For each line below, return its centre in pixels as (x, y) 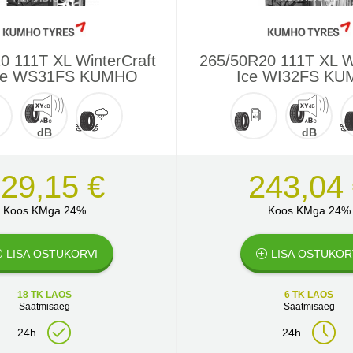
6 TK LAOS (309, 295)
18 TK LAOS (44, 295)
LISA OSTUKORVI (52, 254)
